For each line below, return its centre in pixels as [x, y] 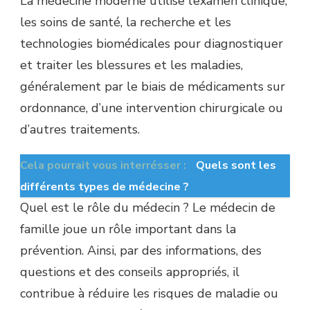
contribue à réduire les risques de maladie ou [149, 293]
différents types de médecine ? [104, 186]
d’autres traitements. [80, 129]
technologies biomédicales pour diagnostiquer [152, 43]
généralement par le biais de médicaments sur [153, 86]
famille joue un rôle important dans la [128, 229]
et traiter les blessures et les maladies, [131, 65]
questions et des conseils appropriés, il [130, 272]
